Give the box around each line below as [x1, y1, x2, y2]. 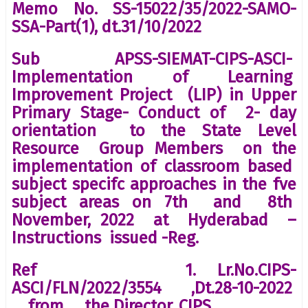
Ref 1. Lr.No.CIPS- [12, 260, 296, 280]
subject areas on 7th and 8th [12, 192, 296, 212]
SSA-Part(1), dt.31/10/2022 [12, 16, 201, 36]
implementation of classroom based [12, 156, 296, 176]
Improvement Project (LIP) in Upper [12, 85, 296, 104]
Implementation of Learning [12, 67, 296, 87]
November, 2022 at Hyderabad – [12, 210, 296, 230]
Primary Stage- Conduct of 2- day [12, 102, 296, 122]
